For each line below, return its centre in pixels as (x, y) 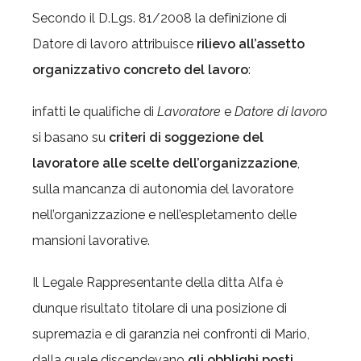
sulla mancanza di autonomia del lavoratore (163, 189)
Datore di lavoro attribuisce (114, 44)
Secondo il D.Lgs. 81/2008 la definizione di (160, 18)
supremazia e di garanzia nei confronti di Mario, (171, 334)
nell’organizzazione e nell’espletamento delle (164, 215)
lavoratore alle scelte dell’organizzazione (165, 163)
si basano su (71, 137)
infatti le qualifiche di (95, 112)
